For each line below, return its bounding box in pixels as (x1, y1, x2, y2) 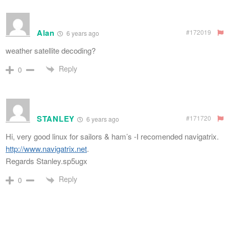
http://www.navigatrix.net (6, 143, 87, 154)
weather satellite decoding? (6, 45, 96, 56)
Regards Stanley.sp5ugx (6, 155, 87, 167)
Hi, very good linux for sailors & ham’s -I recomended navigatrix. (6, 131, 219, 142)
